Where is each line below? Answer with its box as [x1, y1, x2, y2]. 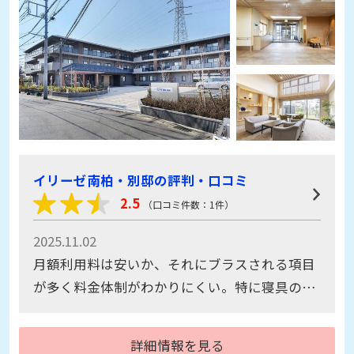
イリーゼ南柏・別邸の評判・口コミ [32, 170, 248, 190]
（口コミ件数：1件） [143, 197, 235, 211]
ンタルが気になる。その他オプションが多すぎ [32, 299, 315, 319]
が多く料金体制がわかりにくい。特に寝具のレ [32, 277, 315, 296]
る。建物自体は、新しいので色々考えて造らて [32, 322, 315, 342]
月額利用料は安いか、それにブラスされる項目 [32, 254, 315, 273]
